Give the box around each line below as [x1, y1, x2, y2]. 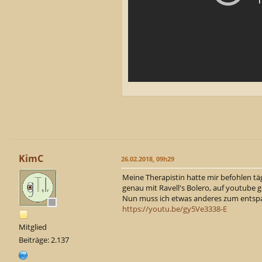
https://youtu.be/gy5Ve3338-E [122, 203, 227, 214]
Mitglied [19, 221, 47, 232]
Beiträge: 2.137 [19, 234, 69, 245]
